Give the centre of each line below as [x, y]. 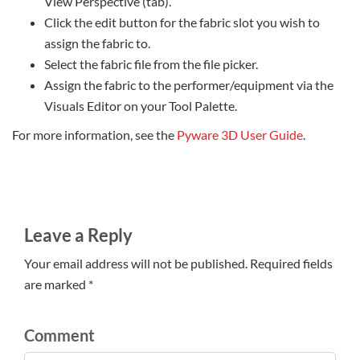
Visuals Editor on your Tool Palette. [141, 105]
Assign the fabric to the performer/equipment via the [189, 84]
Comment [59, 335]
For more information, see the [94, 134]
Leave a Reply [78, 235]
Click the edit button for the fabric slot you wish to [182, 22]
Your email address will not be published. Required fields [178, 263]
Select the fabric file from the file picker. [151, 63]
